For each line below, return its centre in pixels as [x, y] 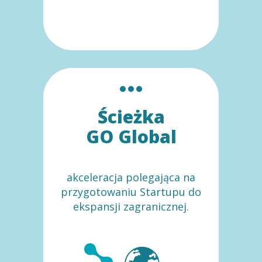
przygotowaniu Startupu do [131, 192]
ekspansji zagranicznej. [131, 206]
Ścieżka [131, 116]
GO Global [131, 136]
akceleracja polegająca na [131, 177]
